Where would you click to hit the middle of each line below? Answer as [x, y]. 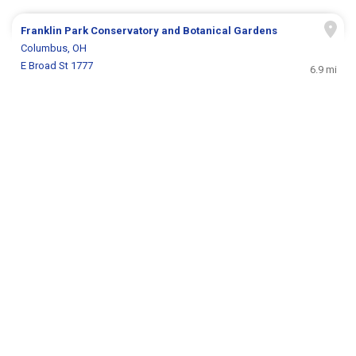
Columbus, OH [54, 48]
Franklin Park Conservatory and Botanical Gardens [149, 30]
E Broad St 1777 [57, 65]
